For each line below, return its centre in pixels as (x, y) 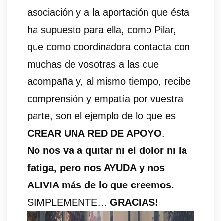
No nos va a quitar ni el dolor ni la (107, 151)
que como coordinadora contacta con (109, 47)
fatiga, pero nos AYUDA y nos (96, 168)
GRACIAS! (134, 203)
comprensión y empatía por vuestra (105, 99)
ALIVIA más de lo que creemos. (101, 185)
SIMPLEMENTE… (69, 203)
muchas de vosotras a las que (93, 64)
